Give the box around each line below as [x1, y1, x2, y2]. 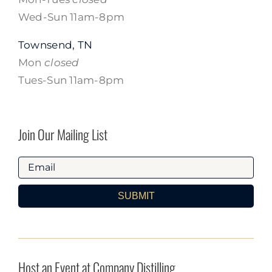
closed [44, 56, 80, 69]
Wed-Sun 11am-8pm [18, 10, 125, 23]
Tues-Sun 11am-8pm [18, 73, 124, 86]
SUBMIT [117, 190, 155, 201]
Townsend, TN [18, 38, 93, 51]
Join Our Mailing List [18, 124, 107, 144]
